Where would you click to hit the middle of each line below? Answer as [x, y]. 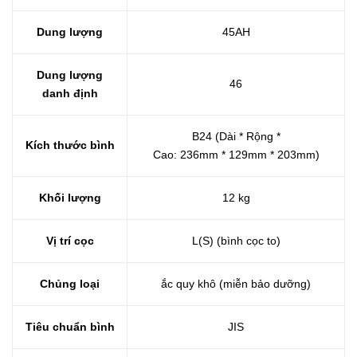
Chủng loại [70, 284]
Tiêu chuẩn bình [70, 327]
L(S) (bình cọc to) [236, 241]
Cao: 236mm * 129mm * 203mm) [236, 155]
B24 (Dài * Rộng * [236, 136]
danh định [70, 93]
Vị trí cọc [70, 241]
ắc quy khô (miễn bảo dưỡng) [236, 284]
